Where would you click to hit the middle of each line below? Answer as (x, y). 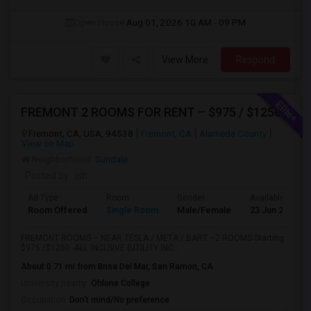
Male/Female (204, 210)
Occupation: (45, 300)
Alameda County (233, 133)
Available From (278, 198)
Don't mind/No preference (119, 300)
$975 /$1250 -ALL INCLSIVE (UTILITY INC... (100, 248)
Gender (191, 198)
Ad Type (43, 198)
